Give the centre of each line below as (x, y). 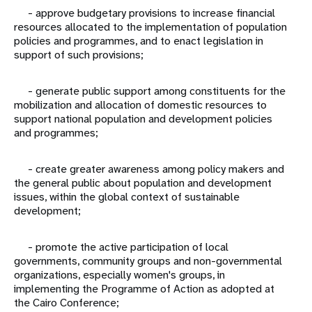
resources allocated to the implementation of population (150, 27)
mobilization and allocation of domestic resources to (140, 105)
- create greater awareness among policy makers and (149, 169)
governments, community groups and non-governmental (148, 261)
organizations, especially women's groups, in (121, 275)
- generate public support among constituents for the (150, 91)
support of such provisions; (79, 55)
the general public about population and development (143, 183)
